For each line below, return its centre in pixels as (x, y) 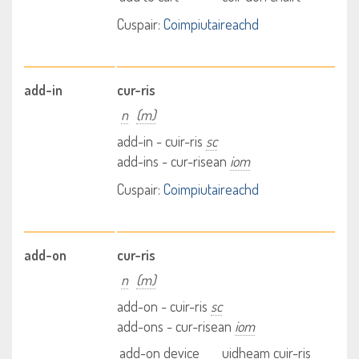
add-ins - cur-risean (174, 161)
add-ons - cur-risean (176, 326)
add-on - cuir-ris (164, 306)
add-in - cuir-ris (162, 141)
